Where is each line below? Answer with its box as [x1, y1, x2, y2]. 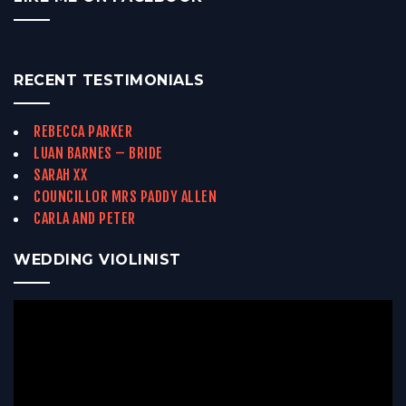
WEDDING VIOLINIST [14, 251, 181, 269]
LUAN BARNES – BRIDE [34, 144, 163, 163]
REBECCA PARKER [34, 122, 132, 141]
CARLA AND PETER [34, 209, 136, 228]
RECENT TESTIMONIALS [14, 72, 205, 90]
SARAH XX [34, 166, 87, 185]
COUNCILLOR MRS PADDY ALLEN [34, 188, 217, 207]
